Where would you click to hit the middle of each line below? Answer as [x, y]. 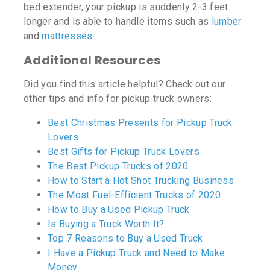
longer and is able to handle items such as [118, 22]
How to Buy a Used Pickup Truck [119, 210]
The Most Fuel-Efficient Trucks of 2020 [134, 195]
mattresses [67, 36]
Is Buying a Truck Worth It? [106, 224]
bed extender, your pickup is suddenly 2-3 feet [126, 7]
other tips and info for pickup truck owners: [118, 99]
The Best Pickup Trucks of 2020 [118, 166]
